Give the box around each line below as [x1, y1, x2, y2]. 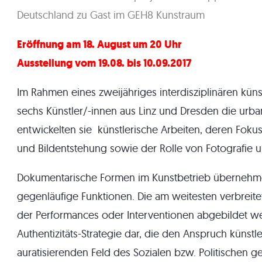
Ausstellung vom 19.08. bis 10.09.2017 [17, 56, 191, 70]
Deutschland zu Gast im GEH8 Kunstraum [17, 8, 205, 22]
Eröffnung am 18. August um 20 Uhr [17, 37, 182, 51]
